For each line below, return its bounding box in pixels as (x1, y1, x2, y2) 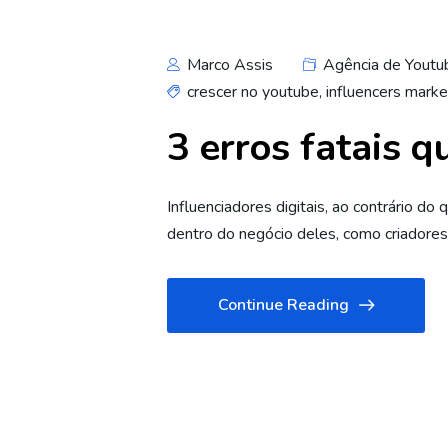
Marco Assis (183, 54, 273, 76)
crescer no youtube (187, 81, 319, 103)
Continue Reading (218, 294, 349, 316)
